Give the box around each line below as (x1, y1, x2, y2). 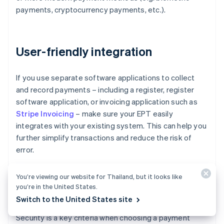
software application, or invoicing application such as (16, 96, 197, 107)
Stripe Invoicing (16, 108, 74, 119)
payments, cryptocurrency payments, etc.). (16, 4, 166, 15)
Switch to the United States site (16, 194, 132, 204)
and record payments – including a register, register (16, 84, 194, 95)
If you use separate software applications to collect (16, 72, 195, 83)
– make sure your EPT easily (74, 108, 173, 119)
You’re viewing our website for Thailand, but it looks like (16, 172, 182, 180)
